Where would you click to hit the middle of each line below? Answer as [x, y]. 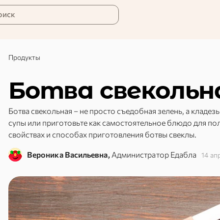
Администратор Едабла [154, 154]
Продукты [24, 57]
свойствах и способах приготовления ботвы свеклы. [102, 134]
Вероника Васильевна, [69, 154]
